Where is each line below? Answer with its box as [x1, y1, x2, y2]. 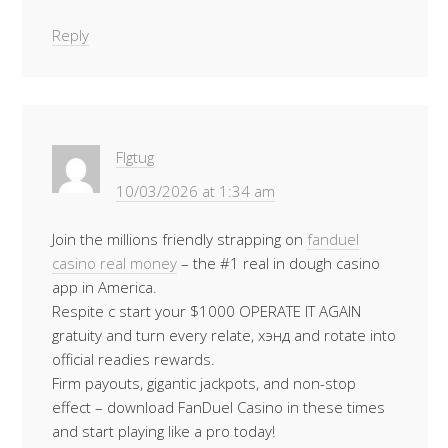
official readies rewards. [52, 349, 215, 369]
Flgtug [116, 147, 154, 167]
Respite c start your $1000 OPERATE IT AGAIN [52, 301, 361, 321]
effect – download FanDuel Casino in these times [52, 397, 385, 417]
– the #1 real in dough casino [177, 253, 380, 273]
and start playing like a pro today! [52, 421, 275, 441]
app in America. [52, 277, 157, 297]
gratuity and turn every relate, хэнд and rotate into [52, 325, 396, 345]
